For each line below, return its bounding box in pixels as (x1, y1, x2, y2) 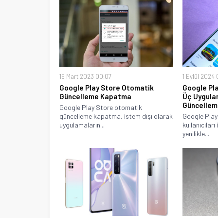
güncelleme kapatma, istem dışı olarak (59, 111, 173, 120)
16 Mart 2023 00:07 (59, 72, 111, 80)
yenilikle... (182, 129, 210, 138)
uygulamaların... (59, 120, 105, 129)
